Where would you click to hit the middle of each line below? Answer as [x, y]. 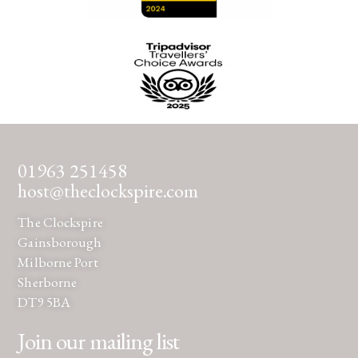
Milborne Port [58, 262]
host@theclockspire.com [108, 191]
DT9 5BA [44, 302]
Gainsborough [60, 242]
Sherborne [48, 282]
